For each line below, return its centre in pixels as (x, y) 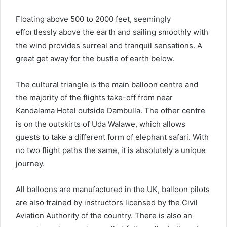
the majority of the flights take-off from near (94, 98)
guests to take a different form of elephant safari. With (112, 137)
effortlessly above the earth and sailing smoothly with (112, 32)
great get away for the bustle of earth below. (95, 59)
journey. (30, 164)
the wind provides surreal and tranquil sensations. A (109, 46)
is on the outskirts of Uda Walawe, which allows (101, 124)
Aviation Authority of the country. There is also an (104, 216)
